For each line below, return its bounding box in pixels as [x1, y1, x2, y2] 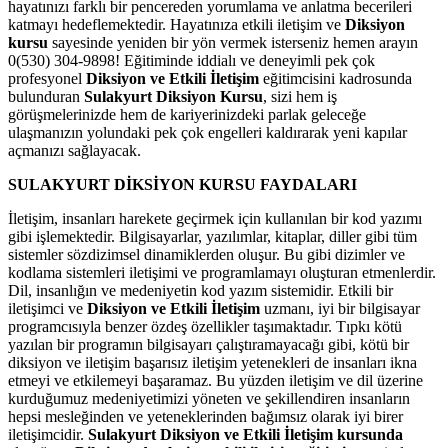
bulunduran [8, 87, 84, 105]
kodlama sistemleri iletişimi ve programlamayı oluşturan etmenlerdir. [8, 263, 436, 281]
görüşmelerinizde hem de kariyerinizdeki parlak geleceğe [8, 105, 366, 123]
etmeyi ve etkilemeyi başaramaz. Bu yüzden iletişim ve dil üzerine [8, 371, 423, 389]
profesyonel [8, 69, 86, 87]
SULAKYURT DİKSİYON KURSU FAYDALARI [8, 175, 357, 193]
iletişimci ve [8, 299, 87, 317]
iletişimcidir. [8, 425, 88, 443]
